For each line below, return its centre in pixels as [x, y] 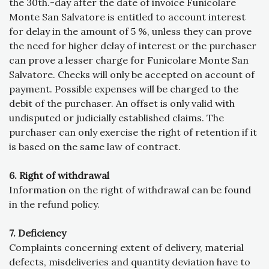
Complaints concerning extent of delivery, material [126, 248]
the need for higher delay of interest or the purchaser [133, 46]
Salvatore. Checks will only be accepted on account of [132, 75]
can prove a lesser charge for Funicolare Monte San [129, 60]
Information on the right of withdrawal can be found [130, 190]
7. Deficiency [38, 233]
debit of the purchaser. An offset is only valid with [122, 104]
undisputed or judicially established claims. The [116, 118]
